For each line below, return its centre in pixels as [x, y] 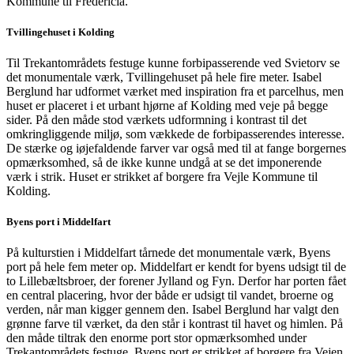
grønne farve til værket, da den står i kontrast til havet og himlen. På [175, 324]
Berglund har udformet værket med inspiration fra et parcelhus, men [175, 91]
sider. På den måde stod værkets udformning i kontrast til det [156, 119]
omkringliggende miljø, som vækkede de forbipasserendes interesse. [175, 134]
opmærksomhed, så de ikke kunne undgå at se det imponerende [164, 162]
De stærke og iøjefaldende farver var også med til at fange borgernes [176, 148]
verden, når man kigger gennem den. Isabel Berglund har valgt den [173, 310]
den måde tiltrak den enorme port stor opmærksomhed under [156, 338]
